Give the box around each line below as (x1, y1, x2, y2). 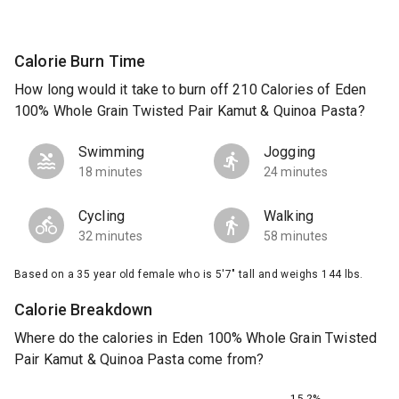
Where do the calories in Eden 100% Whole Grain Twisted (14, 330, 378, 347)
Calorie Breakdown (14, 300, 153, 320)
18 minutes (78, 165, 143, 180)
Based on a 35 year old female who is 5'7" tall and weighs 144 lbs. (14, 268, 363, 281)
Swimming (78, 143, 145, 161)
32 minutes (78, 229, 143, 244)
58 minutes (264, 229, 329, 244)
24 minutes (264, 165, 329, 180)
